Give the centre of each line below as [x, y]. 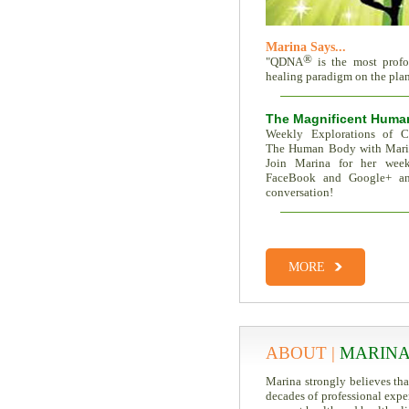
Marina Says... [306, 47]
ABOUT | [300, 353]
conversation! [299, 192]
